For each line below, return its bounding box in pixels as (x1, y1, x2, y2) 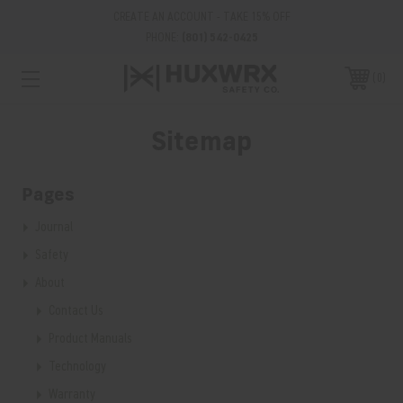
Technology (49, 358, 106, 375)
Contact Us (49, 302, 103, 319)
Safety (35, 246, 68, 264)
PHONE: (145, 30, 182, 46)
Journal (35, 219, 73, 236)
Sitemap (150, 130, 253, 156)
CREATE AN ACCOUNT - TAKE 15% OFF (112, 9, 291, 25)
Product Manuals (49, 330, 132, 347)
